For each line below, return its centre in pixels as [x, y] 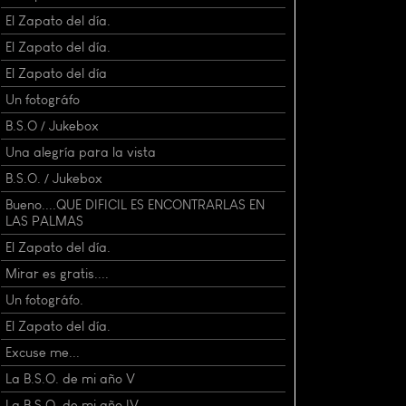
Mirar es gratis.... [57, 273]
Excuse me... [43, 352]
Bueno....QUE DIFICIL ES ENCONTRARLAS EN [135, 204]
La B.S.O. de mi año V [70, 378]
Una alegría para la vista [81, 152]
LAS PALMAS [44, 221]
